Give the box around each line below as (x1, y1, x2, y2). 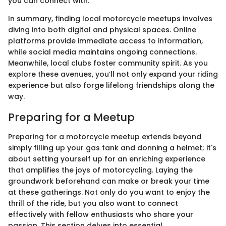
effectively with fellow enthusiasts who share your (8, 209, 193, 219)
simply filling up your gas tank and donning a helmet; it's (8, 142, 216, 153)
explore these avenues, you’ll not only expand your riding (8, 69, 218, 80)
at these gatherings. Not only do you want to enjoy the (8, 187, 210, 197)
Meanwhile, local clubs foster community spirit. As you (8, 58, 208, 69)
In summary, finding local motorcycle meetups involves (8, 14, 212, 24)
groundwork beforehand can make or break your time (8, 176, 209, 186)
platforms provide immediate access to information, (8, 36, 203, 46)
